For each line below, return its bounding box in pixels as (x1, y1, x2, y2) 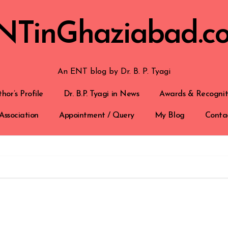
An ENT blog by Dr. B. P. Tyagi (57, 68, 170, 76)
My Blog (154, 111, 185, 120)
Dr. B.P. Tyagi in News (63, 90, 139, 98)
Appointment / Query (59, 111, 134, 120)
